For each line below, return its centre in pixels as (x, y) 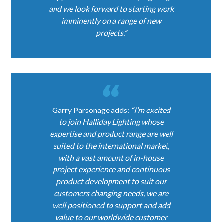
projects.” (111, 33)
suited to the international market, (111, 146)
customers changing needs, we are (111, 193)
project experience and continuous (111, 169)
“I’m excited (150, 110)
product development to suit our (111, 181)
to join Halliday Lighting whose (111, 122)
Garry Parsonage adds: (91, 110)
